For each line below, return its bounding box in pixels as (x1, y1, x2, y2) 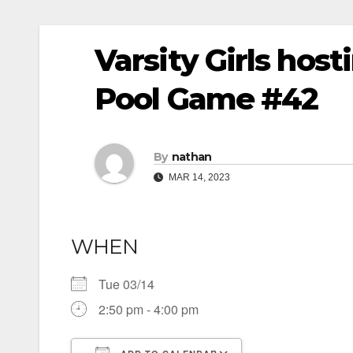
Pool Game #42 (95, 80, 318, 117)
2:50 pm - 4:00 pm (98, 300, 199, 319)
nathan (171, 149, 212, 164)
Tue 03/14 (98, 275, 167, 294)
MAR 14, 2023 (166, 171, 230, 183)
